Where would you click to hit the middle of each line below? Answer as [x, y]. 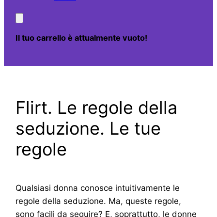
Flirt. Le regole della [96, 107]
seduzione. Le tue [88, 128]
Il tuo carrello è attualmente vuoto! [81, 38]
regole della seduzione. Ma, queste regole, [98, 201]
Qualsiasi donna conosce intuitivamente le [98, 188]
